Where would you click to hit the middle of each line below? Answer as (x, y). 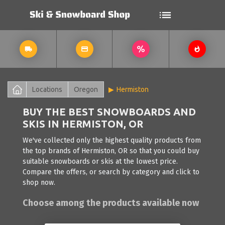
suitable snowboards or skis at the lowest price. (100, 161)
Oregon (86, 89)
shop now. (39, 183)
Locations (47, 89)
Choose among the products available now (111, 203)
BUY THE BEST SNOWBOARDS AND (109, 112)
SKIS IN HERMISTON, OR (83, 124)
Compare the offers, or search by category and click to (111, 172)
